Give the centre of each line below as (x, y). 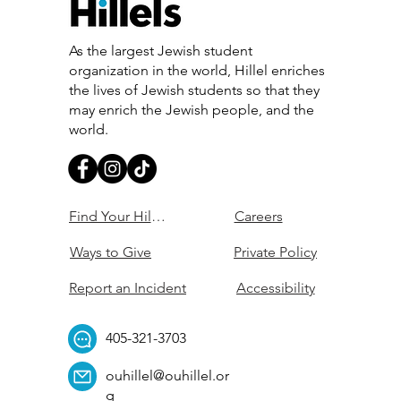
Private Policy (276, 252)
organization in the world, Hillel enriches (196, 71)
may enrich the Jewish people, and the (191, 110)
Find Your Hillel (117, 216)
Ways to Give (111, 252)
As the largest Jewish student (160, 51)
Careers (258, 216)
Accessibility (275, 287)
